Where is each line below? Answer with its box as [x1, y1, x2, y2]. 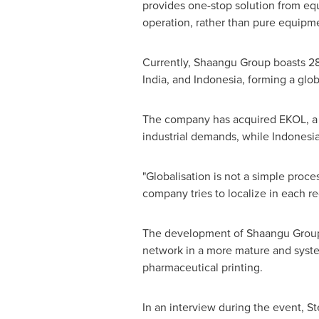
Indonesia [193, 71, 242, 88]
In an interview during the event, [142, 299, 307, 315]
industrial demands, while [142, 128, 272, 145]
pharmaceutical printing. [142, 259, 263, 276]
